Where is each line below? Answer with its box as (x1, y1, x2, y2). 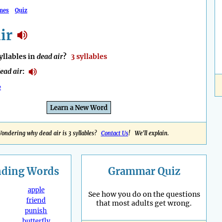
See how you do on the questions (88, 190, 200, 199)
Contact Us (101, 130, 128, 137)
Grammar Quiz (108, 165, 180, 178)
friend (26, 196, 46, 205)
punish (25, 207, 48, 216)
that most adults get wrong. (96, 199, 192, 208)
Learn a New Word (50, 104, 108, 112)
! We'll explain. (128, 130, 169, 137)
